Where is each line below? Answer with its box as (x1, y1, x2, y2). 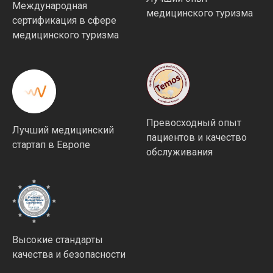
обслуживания (146, 146, 213, 158)
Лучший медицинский (12, 124, 114, 136)
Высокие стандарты (12, 234, 103, 246)
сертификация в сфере (12, 15, 116, 26)
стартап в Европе (12, 139, 90, 151)
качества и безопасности (12, 249, 126, 260)
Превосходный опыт (146, 117, 241, 129)
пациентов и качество (146, 132, 247, 143)
